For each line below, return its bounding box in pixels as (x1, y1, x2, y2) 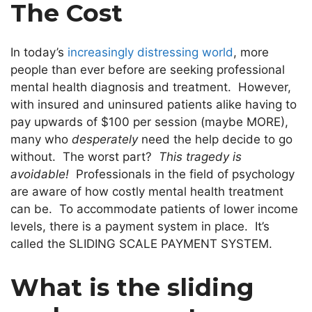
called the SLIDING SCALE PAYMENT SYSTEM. (10, 237, 272, 251)
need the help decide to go (138, 132, 292, 147)
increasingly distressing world (68, 45, 233, 60)
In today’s (10, 45, 68, 60)
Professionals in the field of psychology (76, 167, 295, 182)
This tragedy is (159, 150, 242, 164)
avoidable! (10, 167, 76, 182)
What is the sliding (10, 272, 254, 302)
